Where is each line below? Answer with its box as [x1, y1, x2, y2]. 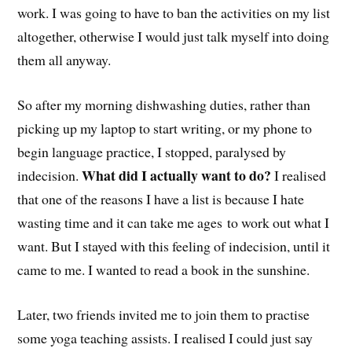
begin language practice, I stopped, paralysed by [17, 141, 287, 161]
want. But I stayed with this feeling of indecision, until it [17, 236, 331, 255]
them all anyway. [17, 50, 112, 70]
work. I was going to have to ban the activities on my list [17, 3, 331, 23]
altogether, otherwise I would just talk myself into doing [17, 27, 330, 46]
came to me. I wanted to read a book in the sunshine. [17, 259, 310, 279]
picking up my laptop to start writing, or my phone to [17, 118, 313, 137]
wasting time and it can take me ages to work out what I [17, 212, 330, 232]
